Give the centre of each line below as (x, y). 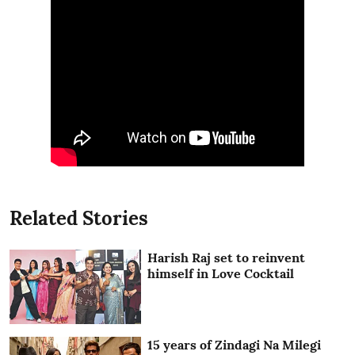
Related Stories (79, 218)
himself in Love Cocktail (221, 273)
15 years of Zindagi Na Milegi (235, 344)
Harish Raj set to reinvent (227, 257)
